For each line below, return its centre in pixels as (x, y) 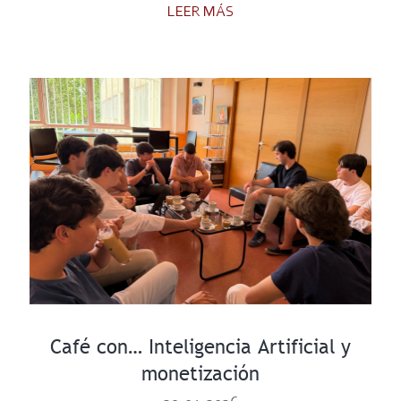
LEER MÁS (200, 12)
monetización (200, 373)
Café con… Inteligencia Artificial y (200, 346)
